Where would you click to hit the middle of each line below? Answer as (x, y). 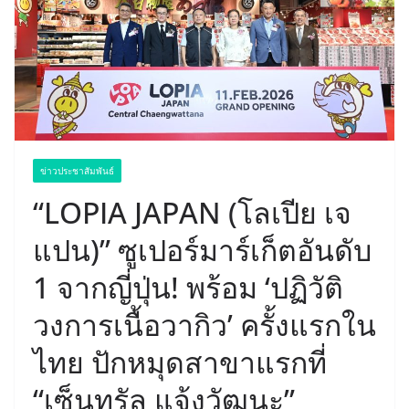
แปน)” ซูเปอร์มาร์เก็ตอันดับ (202, 250)
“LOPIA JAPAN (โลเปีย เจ (192, 213)
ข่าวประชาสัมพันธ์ (77, 171)
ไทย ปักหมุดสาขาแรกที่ (180, 362)
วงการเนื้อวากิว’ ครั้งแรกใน (204, 325)
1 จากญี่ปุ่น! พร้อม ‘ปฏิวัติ (188, 288)
